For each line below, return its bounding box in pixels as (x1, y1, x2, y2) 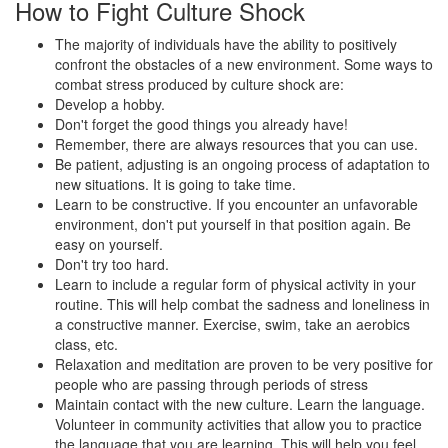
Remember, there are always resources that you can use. (55, 134, 418, 155)
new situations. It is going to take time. (55, 174, 296, 195)
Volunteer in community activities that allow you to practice (55, 414, 422, 435)
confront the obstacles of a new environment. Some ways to (55, 54, 433, 75)
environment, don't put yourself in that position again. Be (55, 214, 411, 235)
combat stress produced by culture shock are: (55, 74, 344, 95)
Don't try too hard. (55, 254, 169, 275)
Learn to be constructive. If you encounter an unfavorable (55, 194, 418, 215)
